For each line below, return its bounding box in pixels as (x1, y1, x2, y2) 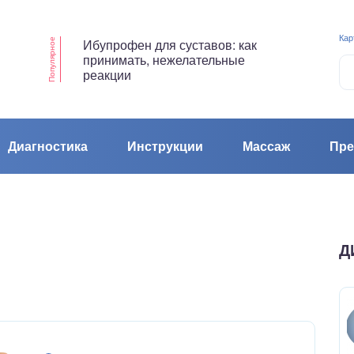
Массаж (243, 137, 290, 155)
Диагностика (8, 137, 88, 155)
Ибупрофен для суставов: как (82, 35, 257, 54)
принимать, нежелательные (82, 50, 245, 69)
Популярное (45, 36, 57, 82)
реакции (82, 65, 131, 84)
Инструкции (127, 137, 203, 155)
